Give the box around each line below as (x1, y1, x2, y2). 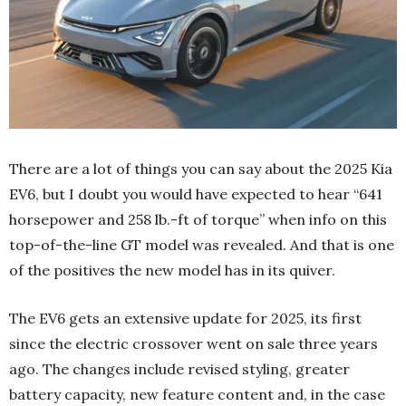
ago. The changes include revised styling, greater (9, 359, 350, 378)
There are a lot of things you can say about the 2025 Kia (9, 159, 392, 178)
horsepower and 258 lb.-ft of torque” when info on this (9, 209, 387, 228)
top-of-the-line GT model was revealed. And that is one (9, 235, 394, 254)
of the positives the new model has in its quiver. (9, 260, 335, 279)
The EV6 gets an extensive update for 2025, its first (9, 308, 362, 327)
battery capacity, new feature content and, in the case (9, 384, 385, 403)
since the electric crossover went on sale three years (9, 333, 378, 353)
